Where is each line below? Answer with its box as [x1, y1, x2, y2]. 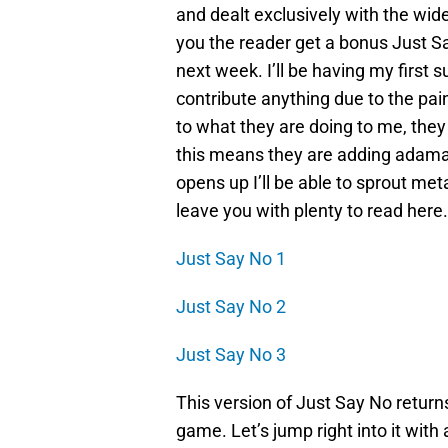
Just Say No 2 [176, 296, 286, 318]
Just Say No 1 [176, 248, 286, 270]
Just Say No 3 [176, 344, 286, 366]
